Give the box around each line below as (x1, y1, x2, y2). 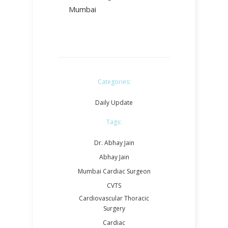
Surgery (103, 204, 125, 213)
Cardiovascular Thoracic (79, 193, 149, 203)
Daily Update (95, 98, 133, 107)
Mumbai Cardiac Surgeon (77, 166, 151, 176)
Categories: (97, 77, 131, 86)
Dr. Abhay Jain (94, 138, 134, 147)
